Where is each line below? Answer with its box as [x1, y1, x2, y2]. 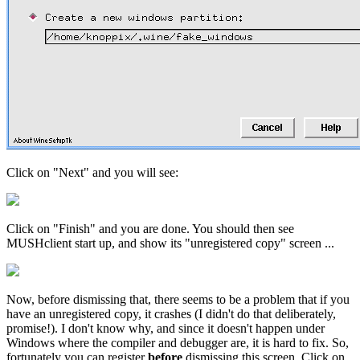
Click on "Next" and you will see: [6, 165, 178, 179]
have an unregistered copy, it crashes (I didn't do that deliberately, [6, 306, 336, 321]
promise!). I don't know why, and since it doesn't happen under [6, 321, 325, 335]
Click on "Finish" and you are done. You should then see [6, 221, 294, 235]
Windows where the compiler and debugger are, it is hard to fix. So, [6, 335, 349, 350]
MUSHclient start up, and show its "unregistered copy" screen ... [6, 235, 334, 250]
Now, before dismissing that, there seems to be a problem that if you [6, 292, 350, 306]
